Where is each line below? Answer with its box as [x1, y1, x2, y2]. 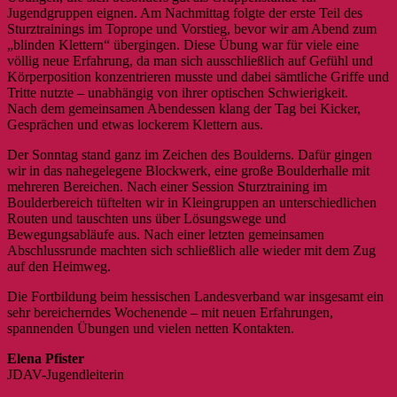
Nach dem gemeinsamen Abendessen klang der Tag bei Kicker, [7, 100, 361, 116]
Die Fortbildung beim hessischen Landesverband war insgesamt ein [7, 288, 384, 304]
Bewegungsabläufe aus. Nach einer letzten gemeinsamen [7, 226, 324, 242]
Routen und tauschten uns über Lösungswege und [7, 210, 286, 226]
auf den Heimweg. [7, 258, 111, 274]
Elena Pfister [7, 350, 84, 366]
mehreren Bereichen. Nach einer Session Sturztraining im [7, 178, 327, 194]
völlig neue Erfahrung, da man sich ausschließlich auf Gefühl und [7, 52, 373, 68]
